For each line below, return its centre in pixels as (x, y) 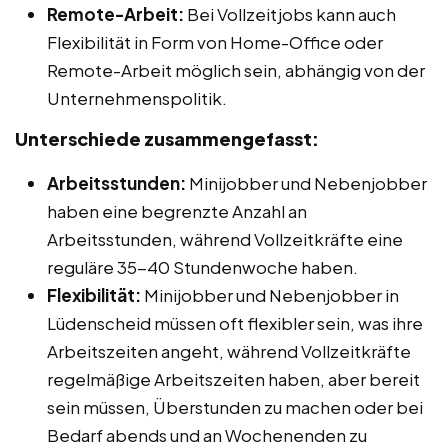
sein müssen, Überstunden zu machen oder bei (235, 406)
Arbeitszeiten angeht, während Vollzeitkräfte (229, 350)
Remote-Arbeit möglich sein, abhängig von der (236, 69)
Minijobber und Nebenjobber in (270, 294)
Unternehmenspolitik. (137, 97)
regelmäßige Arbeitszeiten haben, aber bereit (233, 378)
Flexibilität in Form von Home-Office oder (215, 41)
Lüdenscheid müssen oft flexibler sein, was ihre (235, 322)
